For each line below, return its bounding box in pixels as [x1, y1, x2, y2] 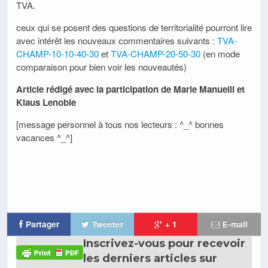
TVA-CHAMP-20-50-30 [111, 47, 200, 60]
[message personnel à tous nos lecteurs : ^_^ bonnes [16, 118, 224, 131]
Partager [25, 218, 59, 230]
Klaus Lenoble [16, 95, 76, 109]
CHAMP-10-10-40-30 [16, 47, 99, 60]
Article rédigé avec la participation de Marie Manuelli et [16, 82, 245, 96]
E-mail [222, 218, 248, 230]
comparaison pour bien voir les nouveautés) [16, 60, 187, 73]
